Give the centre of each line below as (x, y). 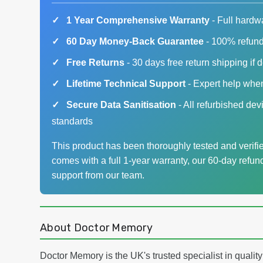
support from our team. (98, 176)
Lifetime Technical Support (126, 84)
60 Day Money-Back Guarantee (135, 42)
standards (72, 122)
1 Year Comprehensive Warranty (138, 21)
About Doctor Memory (96, 228)
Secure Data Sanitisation (121, 105)
